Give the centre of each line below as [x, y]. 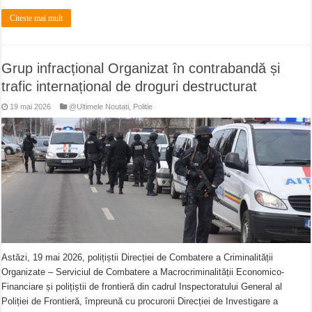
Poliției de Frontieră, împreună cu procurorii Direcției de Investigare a [140, 301]
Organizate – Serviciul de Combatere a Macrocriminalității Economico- [143, 272]
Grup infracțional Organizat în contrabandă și [141, 68]
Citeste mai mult [37, 18]
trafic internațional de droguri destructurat [130, 86]
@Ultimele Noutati [99, 106]
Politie [143, 106]
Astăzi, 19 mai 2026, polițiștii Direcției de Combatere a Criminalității [138, 257]
